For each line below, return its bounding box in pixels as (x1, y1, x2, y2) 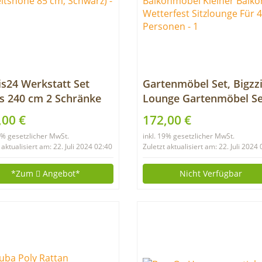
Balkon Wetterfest (142, 135, 234, 149)
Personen (142, 164, 190, 178)
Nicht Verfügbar (179, 168, 242, 179)
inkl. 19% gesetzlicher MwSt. (142, 131, 235, 141)
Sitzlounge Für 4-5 (142, 150, 233, 164)
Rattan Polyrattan (142, 106, 232, 120)
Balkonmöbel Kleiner (142, 120, 247, 135)
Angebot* (40, 168, 80, 179)
